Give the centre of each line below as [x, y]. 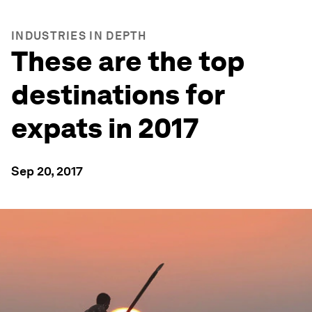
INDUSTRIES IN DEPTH [79, 36]
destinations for [118, 95]
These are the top [128, 61]
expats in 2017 [105, 128]
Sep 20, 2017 [47, 171]
